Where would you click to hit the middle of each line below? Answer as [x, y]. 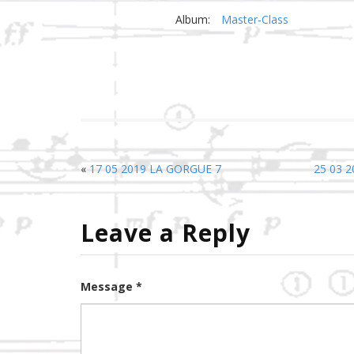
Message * [111, 286]
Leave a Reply [166, 232]
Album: [193, 20]
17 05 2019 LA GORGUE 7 [155, 169]
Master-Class [255, 20]
